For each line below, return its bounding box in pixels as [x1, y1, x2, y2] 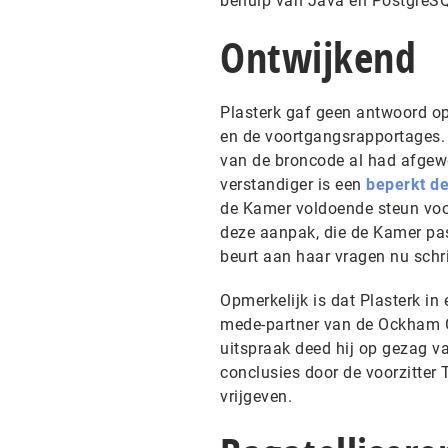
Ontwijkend [220, 28, 416, 86]
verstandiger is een [220, 175, 366, 194]
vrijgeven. [220, 387, 292, 406]
